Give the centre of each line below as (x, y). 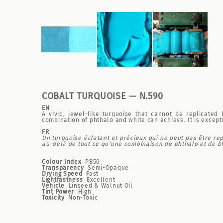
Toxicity (53, 198)
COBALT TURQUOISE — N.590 (103, 96)
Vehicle (54, 186)
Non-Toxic (83, 198)
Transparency (63, 168)
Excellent (101, 180)
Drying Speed (62, 174)
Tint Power (58, 192)
